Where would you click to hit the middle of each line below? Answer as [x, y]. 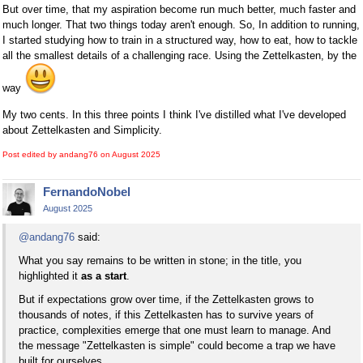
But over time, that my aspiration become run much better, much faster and [179, 10]
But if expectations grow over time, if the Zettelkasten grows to [166, 299]
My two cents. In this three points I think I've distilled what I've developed [174, 115]
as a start [104, 275]
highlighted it [50, 275]
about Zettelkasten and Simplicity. [82, 130]
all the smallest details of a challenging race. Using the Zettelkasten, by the [179, 56]
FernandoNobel [87, 192]
